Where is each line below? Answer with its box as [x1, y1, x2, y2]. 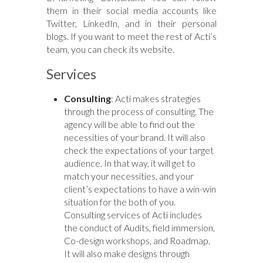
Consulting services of [64, 208, 152, 220]
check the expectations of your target [64, 144, 214, 156]
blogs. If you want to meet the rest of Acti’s [46, 30, 217, 42]
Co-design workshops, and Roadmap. [64, 234, 210, 246]
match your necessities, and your [64, 170, 194, 181]
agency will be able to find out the [64, 118, 195, 130]
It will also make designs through [64, 247, 190, 259]
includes [168, 208, 202, 220]
